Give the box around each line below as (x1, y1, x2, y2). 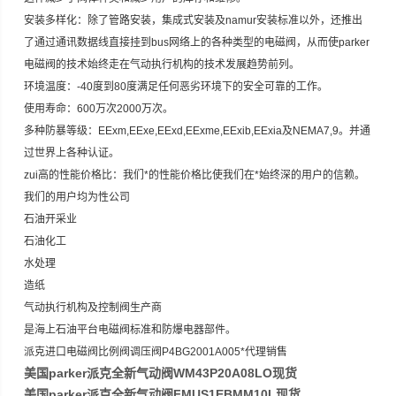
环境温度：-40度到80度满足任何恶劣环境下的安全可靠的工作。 (24, 80, 329, 93)
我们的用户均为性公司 (24, 191, 131, 203)
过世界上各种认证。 (24, 147, 120, 159)
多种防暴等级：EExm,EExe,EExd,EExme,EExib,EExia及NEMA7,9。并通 (24, 125, 371, 137)
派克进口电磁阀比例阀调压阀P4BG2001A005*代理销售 (24, 346, 288, 358)
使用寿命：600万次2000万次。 (24, 103, 174, 115)
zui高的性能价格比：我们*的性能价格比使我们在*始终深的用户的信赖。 (24, 169, 366, 181)
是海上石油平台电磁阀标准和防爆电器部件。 (24, 324, 237, 336)
